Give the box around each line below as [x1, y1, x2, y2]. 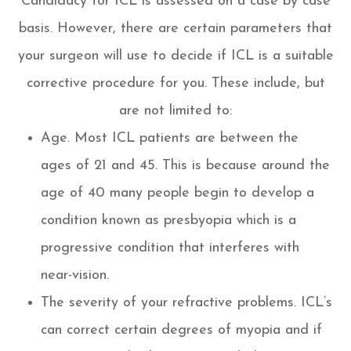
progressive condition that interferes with [41, 240, 300, 255]
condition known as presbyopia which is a [41, 212, 297, 228]
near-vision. [41, 267, 110, 283]
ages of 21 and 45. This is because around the [41, 157, 331, 173]
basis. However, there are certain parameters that [19, 20, 332, 36]
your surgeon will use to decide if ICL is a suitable [17, 48, 334, 63]
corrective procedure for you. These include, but [26, 75, 325, 91]
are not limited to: [119, 103, 232, 118]
